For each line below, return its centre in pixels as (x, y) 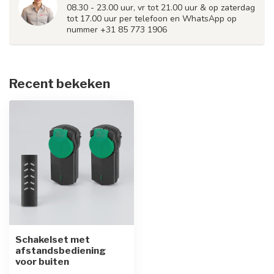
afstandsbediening (61, 250)
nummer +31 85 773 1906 (117, 30)
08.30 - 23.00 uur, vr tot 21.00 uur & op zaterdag (161, 8)
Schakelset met (53, 239)
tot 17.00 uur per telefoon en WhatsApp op (152, 19)
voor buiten (42, 261)
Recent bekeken (60, 83)
